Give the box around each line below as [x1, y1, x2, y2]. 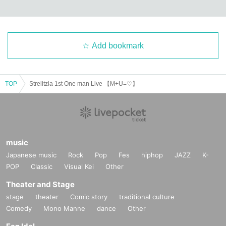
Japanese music [6, 150, 56, 159]
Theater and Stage [6, 179, 75, 189]
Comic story [70, 192, 107, 201]
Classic [31, 162, 52, 171]
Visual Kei [64, 162, 94, 171]
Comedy [6, 204, 32, 212]
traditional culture [119, 192, 175, 201]
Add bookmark [92, 41, 144, 50]
